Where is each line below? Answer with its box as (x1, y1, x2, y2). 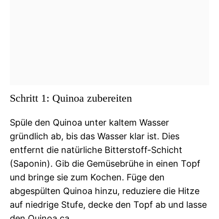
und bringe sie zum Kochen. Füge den (10, 172, 165, 182)
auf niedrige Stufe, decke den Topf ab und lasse (10, 199, 207, 210)
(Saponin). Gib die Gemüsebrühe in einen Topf (10, 158, 200, 169)
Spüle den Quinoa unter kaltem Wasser (10, 117, 169, 128)
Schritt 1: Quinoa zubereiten (10, 91, 132, 104)
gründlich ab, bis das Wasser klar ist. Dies (10, 131, 179, 141)
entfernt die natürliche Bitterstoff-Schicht (10, 144, 182, 155)
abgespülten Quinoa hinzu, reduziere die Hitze (10, 185, 199, 196)
